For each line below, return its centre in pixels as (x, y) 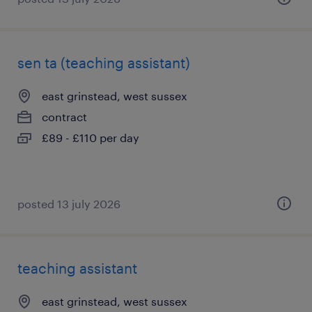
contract (64, 117)
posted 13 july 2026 (69, 204)
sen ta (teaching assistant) (104, 63)
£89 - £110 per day (91, 138)
